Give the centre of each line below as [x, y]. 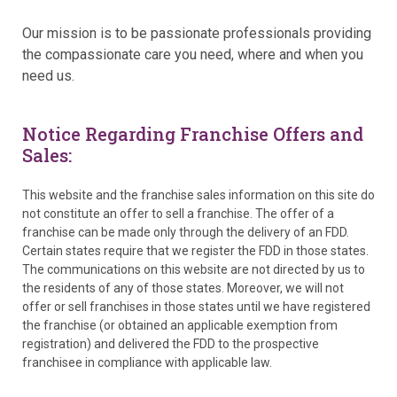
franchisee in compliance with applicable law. [147, 362]
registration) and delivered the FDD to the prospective [171, 343]
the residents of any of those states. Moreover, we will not [183, 288]
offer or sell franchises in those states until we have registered [196, 306]
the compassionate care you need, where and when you [193, 54]
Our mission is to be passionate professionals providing [197, 33]
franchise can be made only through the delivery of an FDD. [186, 232]
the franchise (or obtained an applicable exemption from [180, 325]
